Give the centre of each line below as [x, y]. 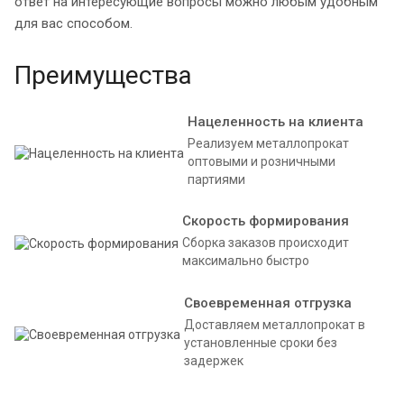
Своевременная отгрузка [268, 303]
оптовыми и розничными [262, 162]
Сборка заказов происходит [266, 243]
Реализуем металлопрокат [268, 144]
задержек [214, 361]
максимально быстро [246, 261]
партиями [216, 180]
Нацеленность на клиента [275, 122]
